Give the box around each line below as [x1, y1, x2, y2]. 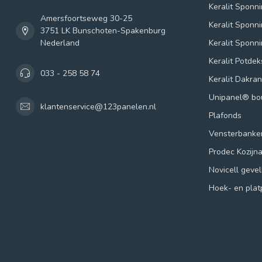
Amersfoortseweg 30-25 [40, 13, 132, 25]
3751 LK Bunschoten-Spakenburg [40, 25, 166, 37]
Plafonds [209, 110, 242, 122]
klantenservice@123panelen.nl [40, 101, 156, 112]
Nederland [40, 37, 80, 49]
